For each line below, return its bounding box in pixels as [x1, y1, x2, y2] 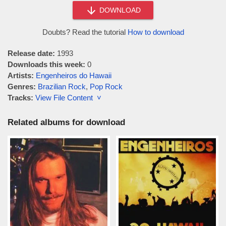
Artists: [8, 71, 34, 80]
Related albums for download [8, 118, 125, 127]
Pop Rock [90, 82, 123, 91]
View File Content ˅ [35, 93, 101, 102]
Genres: [8, 82, 36, 91]
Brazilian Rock [38, 82, 86, 91]
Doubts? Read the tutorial [42, 28, 128, 36]
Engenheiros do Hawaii [36, 71, 111, 80]
